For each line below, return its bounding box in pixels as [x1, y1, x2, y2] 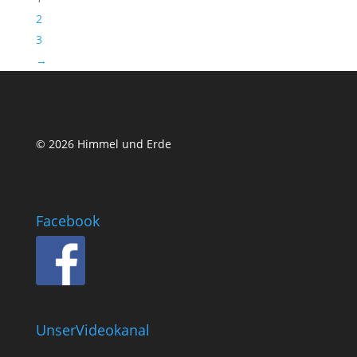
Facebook [35, 210, 100, 230]
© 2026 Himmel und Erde [35, 136, 171, 152]
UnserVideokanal [35, 320, 150, 339]
